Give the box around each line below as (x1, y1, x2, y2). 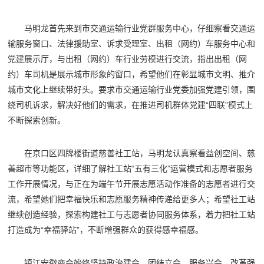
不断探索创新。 (8, 115, 66, 126)
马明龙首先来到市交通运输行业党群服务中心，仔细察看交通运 (24, 24, 256, 34)
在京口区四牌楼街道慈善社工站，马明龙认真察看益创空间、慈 (24, 148, 256, 159)
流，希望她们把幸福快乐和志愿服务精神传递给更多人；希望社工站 (8, 194, 256, 204)
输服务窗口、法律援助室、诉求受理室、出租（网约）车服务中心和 (8, 39, 256, 49)
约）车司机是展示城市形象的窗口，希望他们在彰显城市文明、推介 (8, 70, 256, 80)
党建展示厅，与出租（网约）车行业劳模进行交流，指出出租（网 (8, 54, 247, 64)
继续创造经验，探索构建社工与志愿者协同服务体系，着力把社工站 (8, 210, 256, 220)
